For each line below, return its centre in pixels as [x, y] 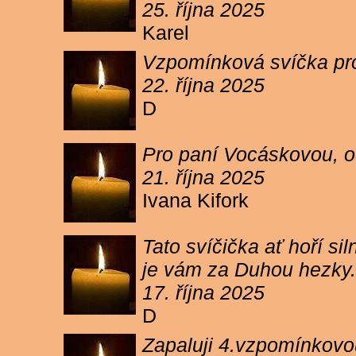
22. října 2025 [203, 85]
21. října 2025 [203, 177]
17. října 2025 [203, 292]
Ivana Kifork [198, 200]
